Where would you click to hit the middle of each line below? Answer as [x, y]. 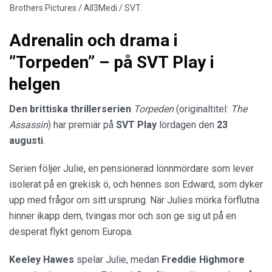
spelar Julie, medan [118, 260]
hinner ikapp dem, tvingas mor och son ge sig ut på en [123, 216]
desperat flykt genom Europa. [71, 232]
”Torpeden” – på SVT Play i [112, 63]
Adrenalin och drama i [93, 41]
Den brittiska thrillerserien [70, 109]
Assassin [29, 125]
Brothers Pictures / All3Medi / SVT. [76, 8]
